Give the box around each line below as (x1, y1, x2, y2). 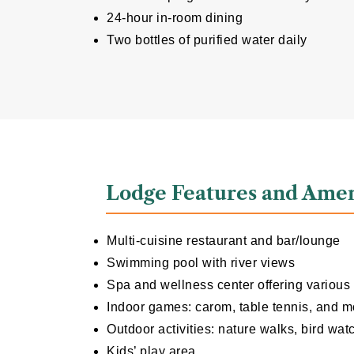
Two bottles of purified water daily (107, 33, 307, 47)
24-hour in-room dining (107, 11, 243, 25)
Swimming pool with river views (107, 256, 296, 270)
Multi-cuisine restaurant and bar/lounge (107, 234, 341, 248)
